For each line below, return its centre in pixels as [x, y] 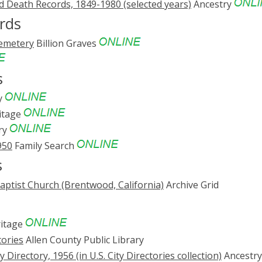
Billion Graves [66, 44]
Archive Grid [191, 185]
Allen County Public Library [84, 240]
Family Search [44, 145]
